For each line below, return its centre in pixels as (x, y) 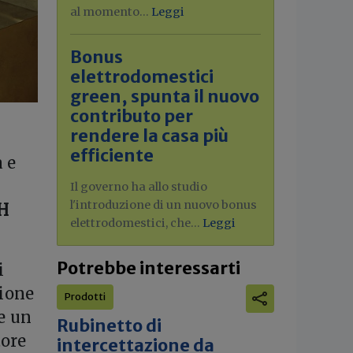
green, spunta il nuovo (165, 97)
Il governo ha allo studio (139, 187)
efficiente (112, 156)
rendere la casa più (149, 136)
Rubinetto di (109, 326)
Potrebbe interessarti (149, 268)
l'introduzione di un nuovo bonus (163, 205)
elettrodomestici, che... (136, 223)
